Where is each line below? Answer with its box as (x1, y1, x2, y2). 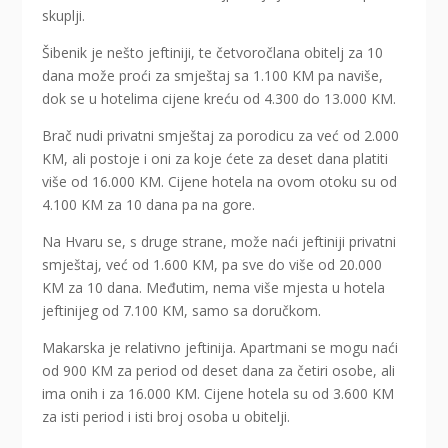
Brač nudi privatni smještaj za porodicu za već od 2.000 (42, 126, 400, 146)
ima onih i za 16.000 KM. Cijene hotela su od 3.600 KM (42, 384, 395, 404)
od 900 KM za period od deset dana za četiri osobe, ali (42, 361, 396, 381)
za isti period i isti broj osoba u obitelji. (42, 407, 291, 427)
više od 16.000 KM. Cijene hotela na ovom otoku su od (42, 172, 398, 192)
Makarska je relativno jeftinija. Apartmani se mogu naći (42, 338, 399, 358)
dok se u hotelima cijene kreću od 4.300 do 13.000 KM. (42, 89, 397, 109)
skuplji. (42, 6, 86, 26)
